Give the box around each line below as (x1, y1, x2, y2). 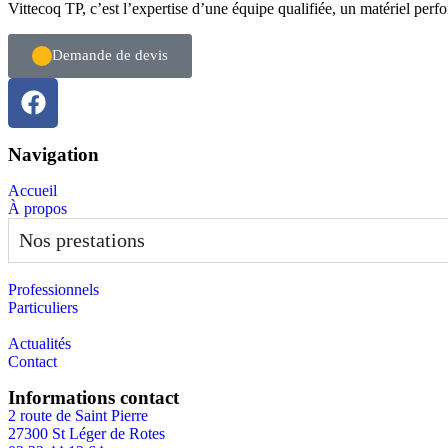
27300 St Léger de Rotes (8, 424, 165, 442)
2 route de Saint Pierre (8, 406, 148, 424)
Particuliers (8, 298, 78, 316)
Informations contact (8, 386, 179, 408)
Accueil (8, 181, 57, 199)
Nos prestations (19, 228, 145, 251)
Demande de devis (52, 47, 168, 63)
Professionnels (8, 280, 99, 298)
